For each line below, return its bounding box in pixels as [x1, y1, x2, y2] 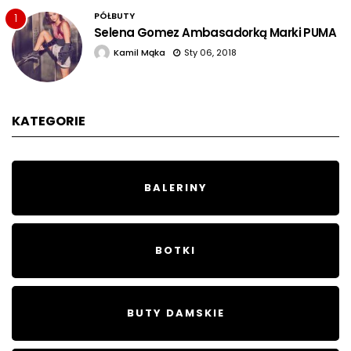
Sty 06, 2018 [184, 45, 237, 59]
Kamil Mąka [114, 45, 165, 59]
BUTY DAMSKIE [126, 305, 225, 320]
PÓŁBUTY [94, 9, 135, 22]
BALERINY [143, 179, 208, 195]
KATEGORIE [12, 111, 85, 130]
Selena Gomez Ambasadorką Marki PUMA [94, 24, 336, 41]
